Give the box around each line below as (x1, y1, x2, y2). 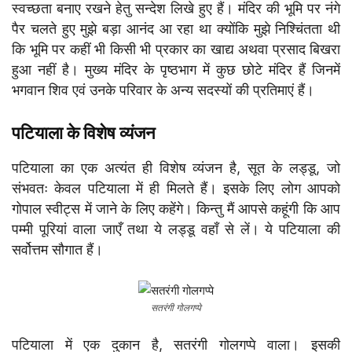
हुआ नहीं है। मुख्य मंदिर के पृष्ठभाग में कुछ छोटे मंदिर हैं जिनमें (12, 60, 340, 78)
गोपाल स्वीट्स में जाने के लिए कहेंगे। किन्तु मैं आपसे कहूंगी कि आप (12, 200, 340, 217)
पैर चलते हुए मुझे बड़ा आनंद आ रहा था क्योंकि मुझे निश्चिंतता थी (12, 20, 340, 37)
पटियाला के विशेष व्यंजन (12, 122, 156, 143)
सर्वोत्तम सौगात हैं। (12, 240, 103, 258)
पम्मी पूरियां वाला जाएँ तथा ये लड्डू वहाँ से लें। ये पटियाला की (12, 220, 340, 237)
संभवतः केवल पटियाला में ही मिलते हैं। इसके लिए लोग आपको (12, 179, 340, 196)
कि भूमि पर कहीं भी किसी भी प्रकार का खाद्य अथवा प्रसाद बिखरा (12, 40, 340, 57)
